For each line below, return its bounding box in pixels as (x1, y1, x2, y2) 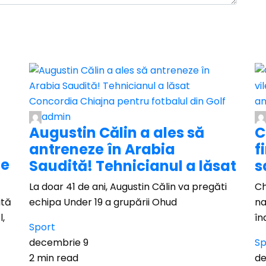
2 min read (29, 251, 78, 265)
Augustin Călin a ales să (29, 123, 204, 142)
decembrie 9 (29, 236, 88, 249)
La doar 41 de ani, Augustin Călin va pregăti (29, 180, 227, 194)
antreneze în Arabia (29, 140, 175, 159)
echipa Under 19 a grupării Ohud (29, 195, 177, 209)
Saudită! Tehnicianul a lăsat (29, 156, 236, 176)
